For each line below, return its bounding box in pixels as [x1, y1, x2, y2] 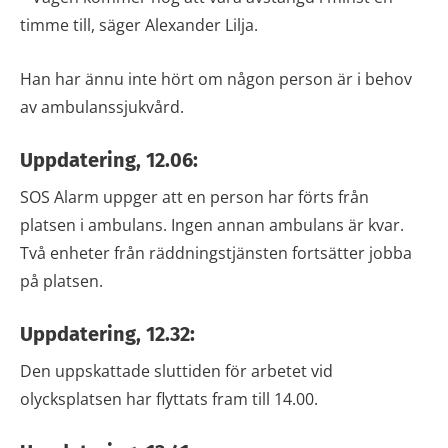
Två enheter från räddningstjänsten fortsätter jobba [20, 241, 412, 264]
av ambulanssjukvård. [20, 95, 184, 118]
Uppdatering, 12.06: [20, 147, 198, 172]
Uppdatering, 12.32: [20, 321, 195, 346]
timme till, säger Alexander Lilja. [20, 13, 258, 36]
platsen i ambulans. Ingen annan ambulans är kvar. [20, 213, 404, 236]
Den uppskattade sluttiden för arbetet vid [20, 359, 333, 382]
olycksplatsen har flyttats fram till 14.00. [20, 387, 318, 410]
